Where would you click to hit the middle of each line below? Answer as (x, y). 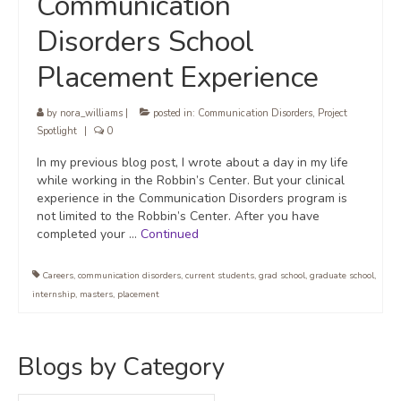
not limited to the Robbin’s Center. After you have (178, 217)
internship (54, 295)
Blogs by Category (121, 367)
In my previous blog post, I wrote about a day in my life (192, 163)
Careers (58, 276)
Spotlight (57, 132)
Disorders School (145, 42)
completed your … (89, 235)
